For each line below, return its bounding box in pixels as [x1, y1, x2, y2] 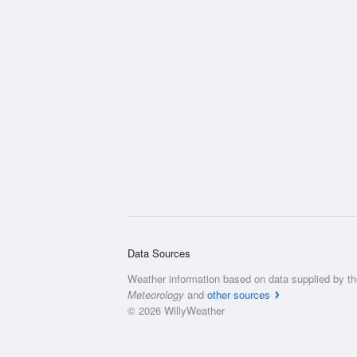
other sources [207, 287, 270, 302]
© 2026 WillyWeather [127, 303, 225, 318]
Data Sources [127, 245, 190, 261]
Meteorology [127, 287, 184, 302]
